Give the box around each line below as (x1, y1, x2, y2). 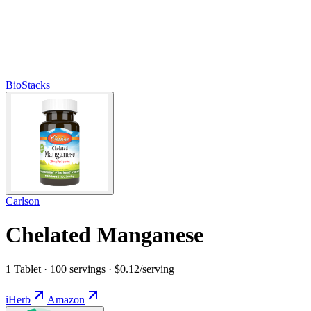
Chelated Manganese (6, 222, 203, 248)
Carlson (6, 194, 40, 207)
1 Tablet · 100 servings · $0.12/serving (6, 262, 174, 275)
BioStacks (6, 78, 50, 91)
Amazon (47, 293, 85, 305)
